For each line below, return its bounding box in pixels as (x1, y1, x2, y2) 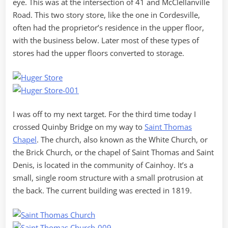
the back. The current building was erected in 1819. (13, 185, 192, 196)
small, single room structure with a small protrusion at (13, 173, 203, 183)
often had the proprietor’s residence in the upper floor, (13, 22, 204, 33)
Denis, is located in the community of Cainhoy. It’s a (13, 160, 193, 170)
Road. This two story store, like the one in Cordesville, (13, 10, 200, 20)
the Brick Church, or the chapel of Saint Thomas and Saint (13, 147, 214, 158)
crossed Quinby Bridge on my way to (13, 122, 145, 132)
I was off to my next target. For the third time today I (13, 109, 196, 120)
